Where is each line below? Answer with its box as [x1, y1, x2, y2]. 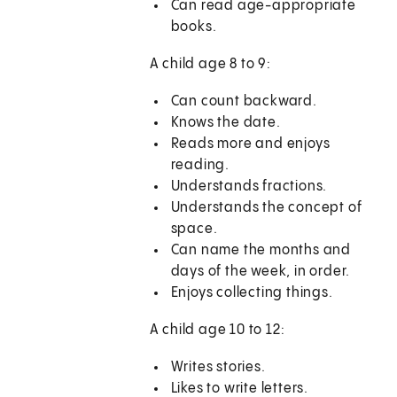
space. [170, 222, 218, 237]
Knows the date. [170, 115, 281, 131]
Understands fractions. [170, 179, 328, 195]
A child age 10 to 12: [149, 323, 285, 339]
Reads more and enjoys [170, 136, 331, 152]
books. [170, 19, 217, 35]
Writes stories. [170, 360, 266, 376]
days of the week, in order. [170, 264, 351, 280]
